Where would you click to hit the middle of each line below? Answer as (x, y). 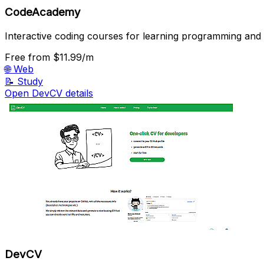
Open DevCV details (49, 93)
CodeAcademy (43, 12)
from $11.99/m (61, 57)
